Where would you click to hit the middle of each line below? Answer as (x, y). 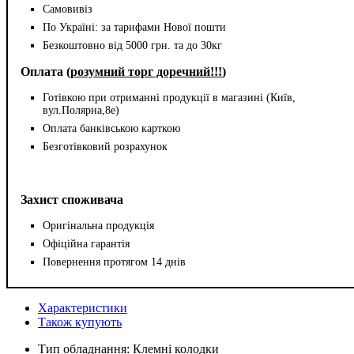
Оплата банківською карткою (111, 128)
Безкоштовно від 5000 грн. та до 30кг (132, 45)
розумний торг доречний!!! (146, 71)
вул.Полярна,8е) (81, 110)
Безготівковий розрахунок (105, 146)
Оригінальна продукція (98, 225)
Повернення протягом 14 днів (114, 262)
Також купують (80, 322)
